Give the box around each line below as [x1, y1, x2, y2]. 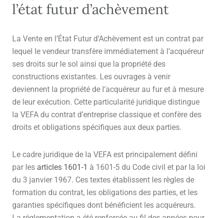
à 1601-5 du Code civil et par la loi [88, 162, 205, 172]
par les [12, 162, 37, 172]
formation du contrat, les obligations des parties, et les [12, 187, 198, 197]
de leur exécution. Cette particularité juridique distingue [12, 97, 200, 107]
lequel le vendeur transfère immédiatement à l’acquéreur [12, 46, 204, 56]
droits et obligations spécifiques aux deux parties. [12, 122, 182, 132]
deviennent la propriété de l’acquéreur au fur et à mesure [12, 84, 204, 94]
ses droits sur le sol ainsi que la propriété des [12, 59, 165, 69]
